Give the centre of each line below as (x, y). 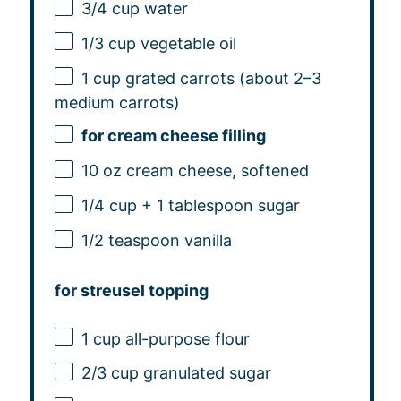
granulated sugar (205, 373)
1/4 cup (109, 206)
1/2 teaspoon (130, 240)
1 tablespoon (205, 206)
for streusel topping (131, 290)
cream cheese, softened (215, 171)
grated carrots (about (207, 78)
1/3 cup (108, 43)
